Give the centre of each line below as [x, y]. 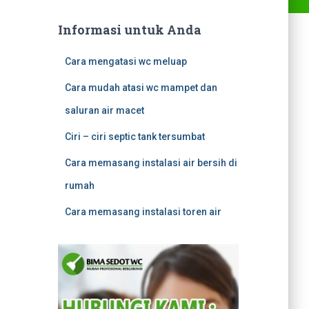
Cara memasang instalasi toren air [143, 212]
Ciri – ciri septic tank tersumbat [134, 137]
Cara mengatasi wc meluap [126, 61]
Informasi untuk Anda [129, 30]
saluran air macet [104, 110]
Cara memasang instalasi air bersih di [151, 163]
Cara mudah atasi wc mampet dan [141, 88]
